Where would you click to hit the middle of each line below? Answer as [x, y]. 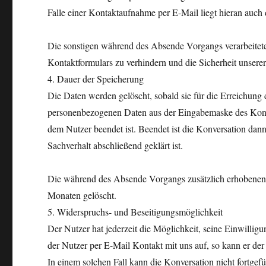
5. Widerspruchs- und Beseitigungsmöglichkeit [135, 212]
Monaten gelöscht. [82, 195]
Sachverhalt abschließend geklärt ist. [115, 145]
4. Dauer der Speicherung [96, 79]
